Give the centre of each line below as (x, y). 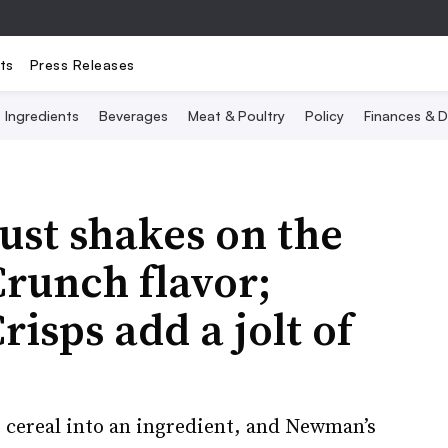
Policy (324, 115)
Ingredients (42, 115)
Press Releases (82, 64)
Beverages (133, 115)
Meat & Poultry (236, 115)
